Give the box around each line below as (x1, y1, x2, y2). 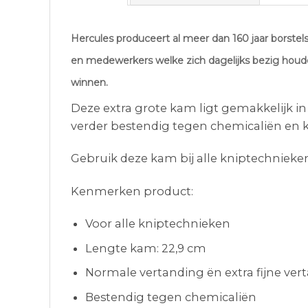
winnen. (71, 76, 108, 89)
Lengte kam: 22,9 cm (85, 241, 207, 255)
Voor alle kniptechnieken (85, 216, 231, 230)
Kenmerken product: (71, 184, 193, 198)
